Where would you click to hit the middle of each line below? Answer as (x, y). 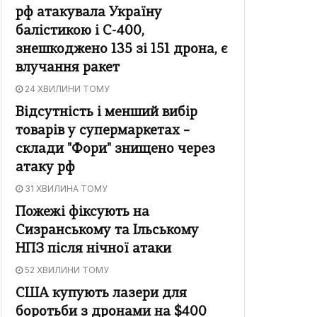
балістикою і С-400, (80, 32)
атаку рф (45, 168)
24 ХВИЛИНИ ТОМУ (66, 89)
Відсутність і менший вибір (106, 113)
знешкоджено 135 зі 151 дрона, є (122, 50)
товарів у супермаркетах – (103, 132)
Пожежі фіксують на (82, 213)
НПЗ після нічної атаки (93, 250)
